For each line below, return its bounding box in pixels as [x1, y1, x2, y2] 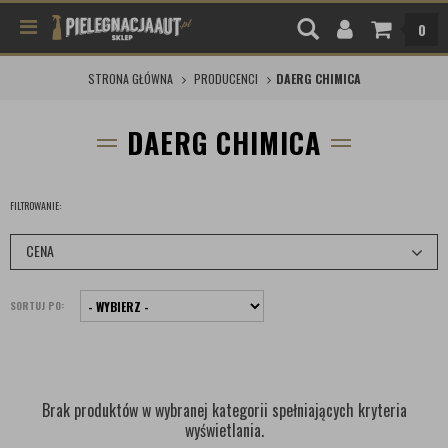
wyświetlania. [184, 418, 264, 442]
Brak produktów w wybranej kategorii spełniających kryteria [41, 398, 407, 422]
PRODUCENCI [193, 70, 258, 87]
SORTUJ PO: [10, 298, 64, 313]
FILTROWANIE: [10, 198, 61, 213]
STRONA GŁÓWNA [87, 70, 173, 87]
